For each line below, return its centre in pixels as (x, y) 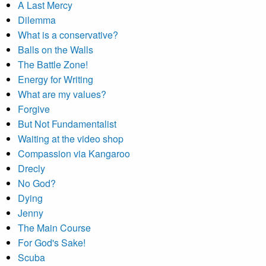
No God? (37, 183)
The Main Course (54, 228)
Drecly (31, 168)
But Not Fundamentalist (67, 124)
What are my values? (62, 94)
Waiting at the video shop (71, 139)
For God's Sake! (52, 243)
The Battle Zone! (53, 64)
